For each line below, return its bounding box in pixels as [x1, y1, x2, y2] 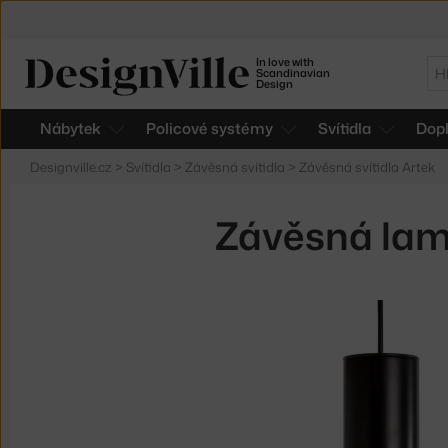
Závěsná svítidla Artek [299, 158, 436, 176]
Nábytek [40, 118, 101, 139]
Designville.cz [30, 158, 112, 176]
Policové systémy [146, 118, 273, 139]
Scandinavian [256, 65, 331, 81]
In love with [256, 54, 315, 70]
